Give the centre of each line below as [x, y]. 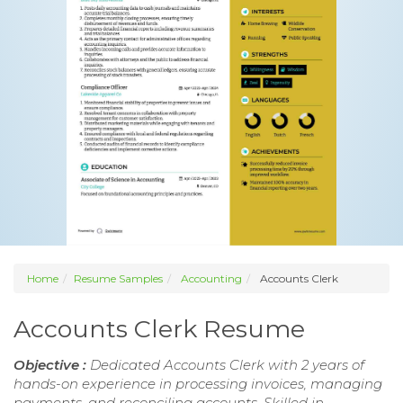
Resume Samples [118, 279]
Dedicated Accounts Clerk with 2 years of [227, 365]
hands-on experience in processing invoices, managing [198, 384]
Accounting [211, 279]
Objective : [52, 365]
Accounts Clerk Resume [159, 329]
